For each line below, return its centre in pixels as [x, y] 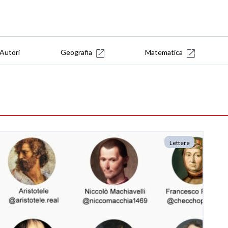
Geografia [76, 52]
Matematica [164, 52]
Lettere [179, 142]
